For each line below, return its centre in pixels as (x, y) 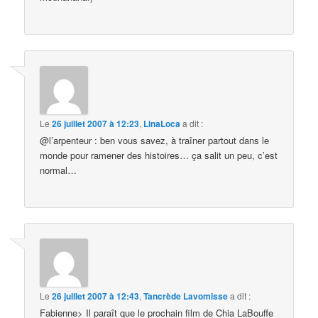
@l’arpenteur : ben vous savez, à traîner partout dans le (155, 140)
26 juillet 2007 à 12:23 (96, 123)
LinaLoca (162, 123)
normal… (59, 170)
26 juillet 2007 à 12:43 (96, 296)
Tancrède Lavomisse (186, 296)
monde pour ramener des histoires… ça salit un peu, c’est (159, 155)
